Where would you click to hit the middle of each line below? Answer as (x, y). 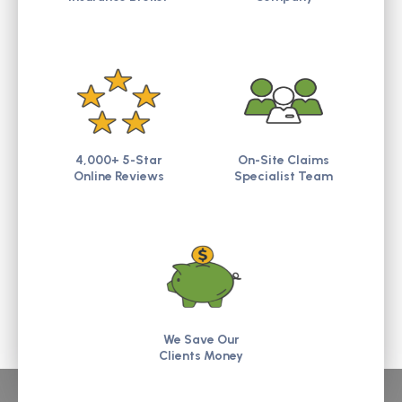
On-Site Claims (284, 160)
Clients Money (201, 356)
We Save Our (201, 340)
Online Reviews (118, 176)
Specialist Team (284, 176)
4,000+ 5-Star (118, 160)
